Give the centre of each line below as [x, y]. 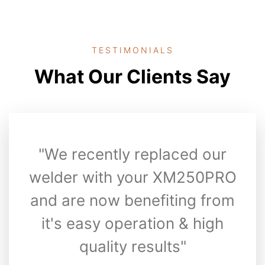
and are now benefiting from [132, 200]
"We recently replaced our [132, 154]
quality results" [132, 246]
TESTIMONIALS [132, 50]
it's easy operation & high [132, 223]
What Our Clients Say [132, 76]
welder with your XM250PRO [132, 177]
